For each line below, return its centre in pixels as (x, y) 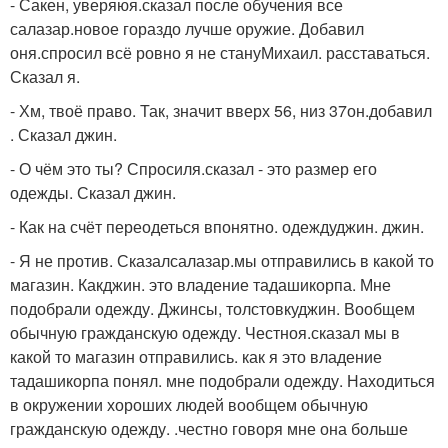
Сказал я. (45, 76)
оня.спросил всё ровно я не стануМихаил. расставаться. (220, 52)
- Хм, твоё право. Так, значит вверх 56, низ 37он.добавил (221, 110)
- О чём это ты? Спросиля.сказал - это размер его (193, 168)
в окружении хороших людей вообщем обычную (189, 404)
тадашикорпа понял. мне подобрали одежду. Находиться (222, 380)
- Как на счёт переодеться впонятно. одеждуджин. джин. (217, 226)
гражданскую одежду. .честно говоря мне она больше (209, 428)
